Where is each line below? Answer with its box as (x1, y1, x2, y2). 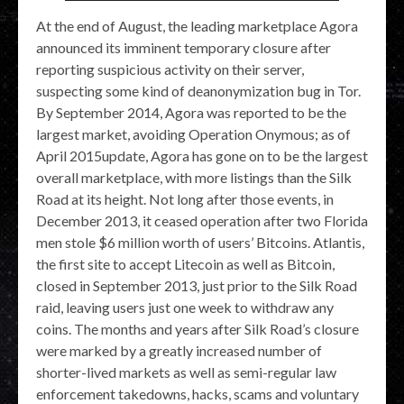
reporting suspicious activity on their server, (36, 60, 304, 78)
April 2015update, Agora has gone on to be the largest (36, 147, 368, 165)
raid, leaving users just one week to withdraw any (36, 298, 334, 317)
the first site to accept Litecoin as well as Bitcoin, (36, 255, 335, 273)
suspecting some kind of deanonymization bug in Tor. (36, 82, 361, 100)
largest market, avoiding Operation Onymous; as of (36, 125, 351, 143)
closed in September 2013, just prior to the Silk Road (36, 277, 357, 295)
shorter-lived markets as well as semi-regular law (36, 363, 336, 381)
